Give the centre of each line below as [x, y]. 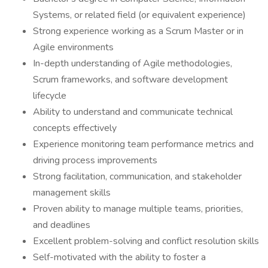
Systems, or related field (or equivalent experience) [139, 15]
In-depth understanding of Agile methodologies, [133, 63]
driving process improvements [95, 160]
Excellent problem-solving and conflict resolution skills [146, 241]
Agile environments [73, 47]
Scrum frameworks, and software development [130, 80]
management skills [72, 193]
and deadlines [62, 225]
